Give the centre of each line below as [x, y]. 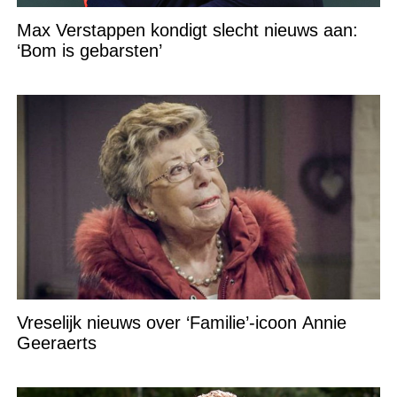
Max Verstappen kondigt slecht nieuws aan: [187, 31]
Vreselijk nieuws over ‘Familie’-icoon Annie [181, 323]
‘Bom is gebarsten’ [89, 51]
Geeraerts [56, 343]
